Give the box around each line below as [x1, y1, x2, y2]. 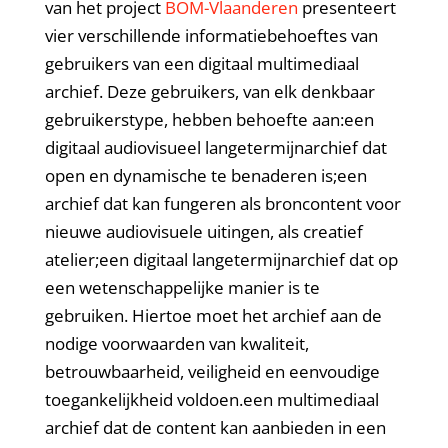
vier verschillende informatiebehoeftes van [44, 24, 378, 48]
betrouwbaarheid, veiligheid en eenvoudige [44, 360, 380, 384]
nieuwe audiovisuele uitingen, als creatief [44, 220, 363, 244]
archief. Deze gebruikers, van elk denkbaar [44, 80, 375, 104]
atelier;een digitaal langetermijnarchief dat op [44, 248, 398, 272]
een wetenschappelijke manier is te [44, 276, 320, 300]
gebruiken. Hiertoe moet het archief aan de [44, 304, 382, 328]
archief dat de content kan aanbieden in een [44, 416, 386, 440]
